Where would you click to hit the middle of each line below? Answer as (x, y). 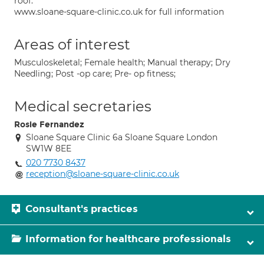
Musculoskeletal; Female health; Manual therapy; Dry (122, 62)
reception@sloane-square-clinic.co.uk (103, 174)
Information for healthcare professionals (128, 239)
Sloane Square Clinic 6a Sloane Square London (122, 137)
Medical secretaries (83, 106)
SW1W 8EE (49, 148)
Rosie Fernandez (49, 125)
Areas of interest (72, 44)
